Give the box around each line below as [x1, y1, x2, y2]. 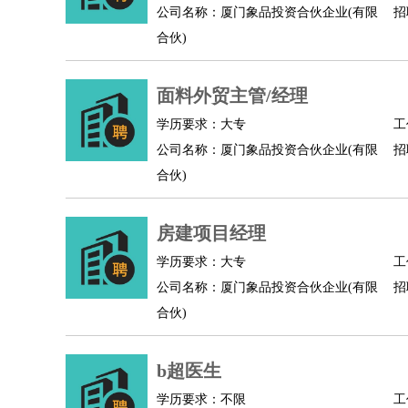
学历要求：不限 [157, 393, 246, 406]
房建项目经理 [157, 223, 266, 243]
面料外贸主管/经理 [157, 86, 308, 106]
